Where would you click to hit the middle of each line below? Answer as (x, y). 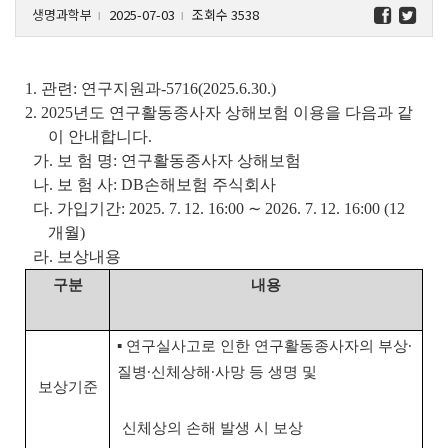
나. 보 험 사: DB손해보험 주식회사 (150, 184)
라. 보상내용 (73, 256)
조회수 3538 (225, 14)
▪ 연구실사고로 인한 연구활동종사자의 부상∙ (264, 345)
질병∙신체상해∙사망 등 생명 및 (217, 371)
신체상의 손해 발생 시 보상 (212, 427)
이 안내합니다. (99, 136)
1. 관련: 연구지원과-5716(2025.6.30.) (150, 88)
